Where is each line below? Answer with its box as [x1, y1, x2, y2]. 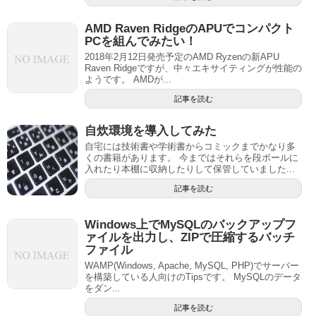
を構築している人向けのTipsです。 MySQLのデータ [85, 271, 301, 282]
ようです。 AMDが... [85, 73, 171, 85]
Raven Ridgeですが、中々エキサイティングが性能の [85, 62, 302, 73]
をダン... [85, 282, 121, 293]
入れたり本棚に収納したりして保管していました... [85, 163, 295, 174]
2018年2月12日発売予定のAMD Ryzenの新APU [85, 51, 279, 62]
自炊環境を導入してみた [85, 123, 217, 138]
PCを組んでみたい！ [85, 34, 197, 48]
